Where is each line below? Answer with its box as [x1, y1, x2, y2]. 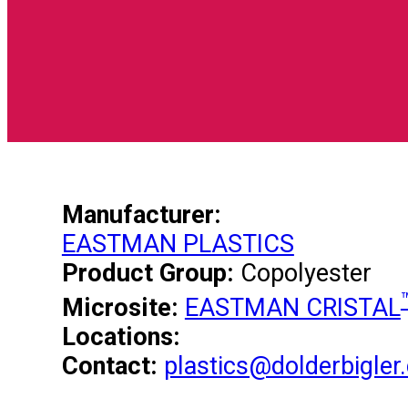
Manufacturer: [61, 200, 221, 230]
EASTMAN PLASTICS [61, 229, 294, 260]
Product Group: [61, 259, 234, 289]
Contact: [61, 352, 158, 382]
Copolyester [233, 259, 372, 289]
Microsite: [61, 293, 178, 323]
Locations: [61, 322, 180, 352]
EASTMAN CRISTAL [184, 293, 401, 323]
